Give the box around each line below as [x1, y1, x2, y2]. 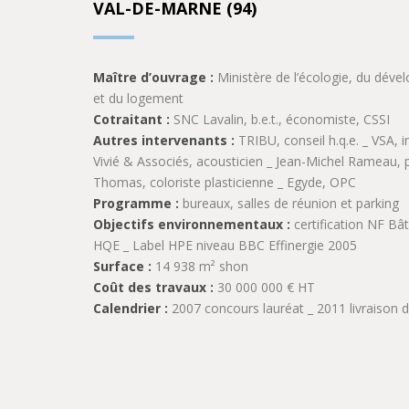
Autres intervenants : [93, 131, 235, 149]
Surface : [93, 257, 152, 275]
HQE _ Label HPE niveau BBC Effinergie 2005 [93, 236, 357, 254]
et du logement [93, 89, 184, 107]
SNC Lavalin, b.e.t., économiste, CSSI [170, 110, 390, 128]
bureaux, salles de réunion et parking [179, 194, 399, 212]
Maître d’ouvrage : [93, 68, 214, 86]
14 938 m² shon [152, 257, 248, 275]
